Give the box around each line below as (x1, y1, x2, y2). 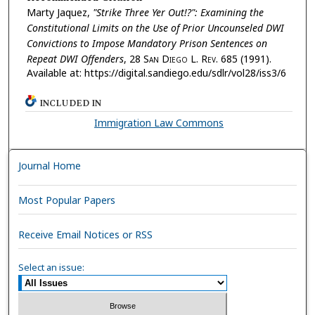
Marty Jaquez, (26, 5, 93, 19)
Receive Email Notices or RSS (18, 227, 153, 241)
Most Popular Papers (18, 193, 116, 207)
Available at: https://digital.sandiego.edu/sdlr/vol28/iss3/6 (26, 65, 286, 79)
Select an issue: (18, 261, 85, 274)
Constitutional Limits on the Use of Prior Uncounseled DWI (26, 20, 284, 34)
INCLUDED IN (39, 97, 102, 111)
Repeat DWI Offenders (26, 51, 124, 65)
